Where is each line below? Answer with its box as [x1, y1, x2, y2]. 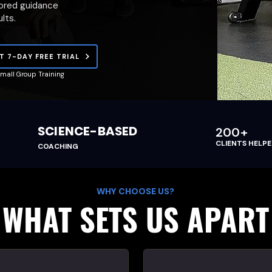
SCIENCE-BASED [38, 123, 138, 140]
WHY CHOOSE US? [97, 186, 174, 197]
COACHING [38, 141, 78, 151]
